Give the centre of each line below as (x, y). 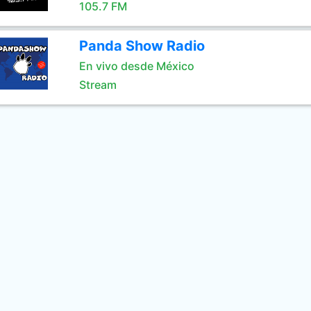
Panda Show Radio (142, 46)
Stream (98, 85)
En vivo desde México (136, 66)
